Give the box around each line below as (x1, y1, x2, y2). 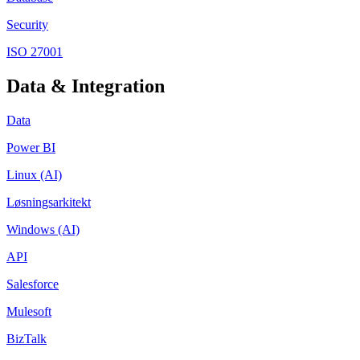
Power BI (6, 140, 55, 154)
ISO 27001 (6, 44, 63, 59)
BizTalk (6, 331, 47, 346)
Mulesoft (6, 304, 51, 318)
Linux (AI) (6, 167, 62, 182)
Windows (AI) (6, 222, 80, 236)
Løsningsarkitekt (6, 194, 91, 209)
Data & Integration (6, 75, 165, 96)
